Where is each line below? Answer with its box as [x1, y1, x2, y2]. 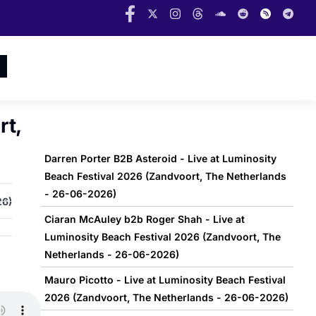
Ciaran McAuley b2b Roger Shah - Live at [44, 213, 245, 226]
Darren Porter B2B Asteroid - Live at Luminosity [44, 152, 276, 165]
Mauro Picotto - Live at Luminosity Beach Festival [44, 274, 286, 286]
